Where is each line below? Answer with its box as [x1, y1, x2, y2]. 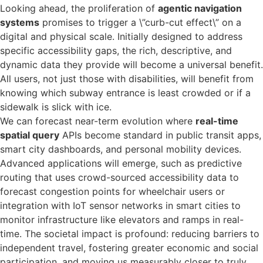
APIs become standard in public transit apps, [59, 129, 261, 141]
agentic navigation [158, 2, 242, 14]
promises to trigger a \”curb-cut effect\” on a [39, 16, 241, 28]
